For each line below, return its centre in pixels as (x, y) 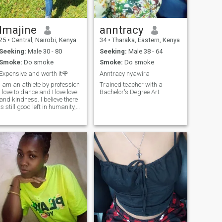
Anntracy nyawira (124, 73)
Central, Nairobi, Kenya (43, 40)
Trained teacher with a (131, 85)
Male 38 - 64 (144, 51)
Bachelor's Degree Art (129, 92)
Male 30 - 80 (44, 51)
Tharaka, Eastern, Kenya (145, 40)
